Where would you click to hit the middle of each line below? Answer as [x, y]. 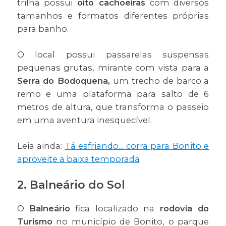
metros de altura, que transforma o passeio [113, 107]
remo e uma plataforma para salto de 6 [113, 94]
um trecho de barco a [160, 81]
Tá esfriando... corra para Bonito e [137, 146]
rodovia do [182, 209]
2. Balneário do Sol [71, 185]
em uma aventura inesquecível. [84, 120]
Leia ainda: [41, 146]
